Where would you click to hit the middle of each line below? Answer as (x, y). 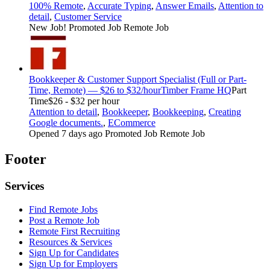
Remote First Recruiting (74, 231)
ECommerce (132, 123)
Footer (26, 159)
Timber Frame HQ (196, 90)
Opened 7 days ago (67, 134)
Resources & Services (71, 242)
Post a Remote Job (64, 221)
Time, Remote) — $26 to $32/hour (95, 90)
